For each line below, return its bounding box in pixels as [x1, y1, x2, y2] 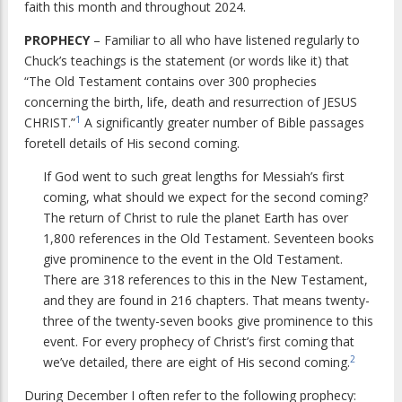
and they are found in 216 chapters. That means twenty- [43, 292, 370, 310]
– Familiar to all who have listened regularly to [90, 31, 360, 49]
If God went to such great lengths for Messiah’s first [43, 168, 345, 186]
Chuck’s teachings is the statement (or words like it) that [24, 52, 349, 70]
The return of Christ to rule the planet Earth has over [43, 209, 348, 227]
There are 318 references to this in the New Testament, [43, 271, 368, 289]
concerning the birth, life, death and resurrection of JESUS [24, 93, 357, 111]
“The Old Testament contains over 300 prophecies [24, 73, 317, 91]
